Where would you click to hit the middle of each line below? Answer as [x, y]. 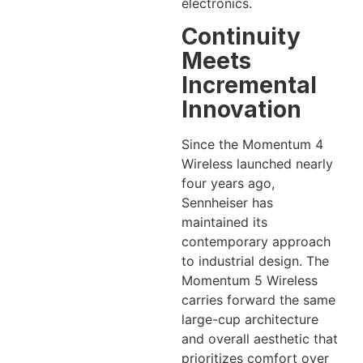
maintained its [224, 222]
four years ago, [228, 184]
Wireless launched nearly [257, 164]
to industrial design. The [255, 261]
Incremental [249, 85]
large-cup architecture [250, 320]
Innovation [241, 110]
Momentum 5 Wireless [250, 281]
